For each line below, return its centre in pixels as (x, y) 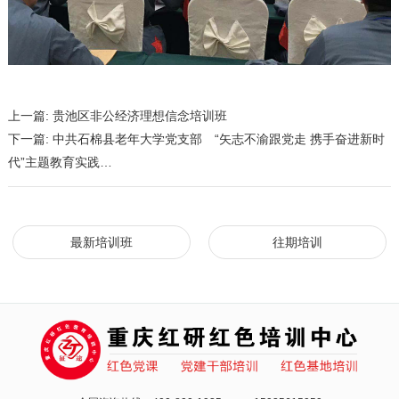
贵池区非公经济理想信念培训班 (139, 115)
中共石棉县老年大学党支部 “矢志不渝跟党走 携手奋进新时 (218, 138)
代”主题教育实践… (60, 162)
